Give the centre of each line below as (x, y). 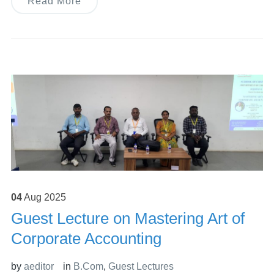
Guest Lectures (141, 267)
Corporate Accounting (86, 239)
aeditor (39, 267)
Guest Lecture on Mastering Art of (128, 219)
